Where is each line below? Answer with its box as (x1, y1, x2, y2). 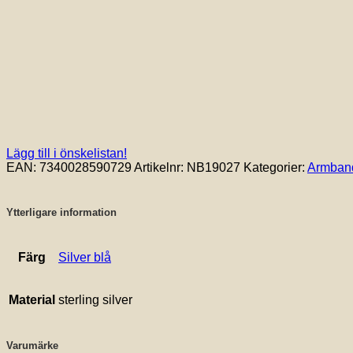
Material (9, 293, 55, 307)
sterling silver (58, 293, 132, 307)
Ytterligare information (6, 206, 117, 219)
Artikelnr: (134, 160, 187, 174)
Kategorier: (243, 160, 307, 174)
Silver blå (58, 251, 111, 265)
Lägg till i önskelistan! (6, 146, 127, 160)
